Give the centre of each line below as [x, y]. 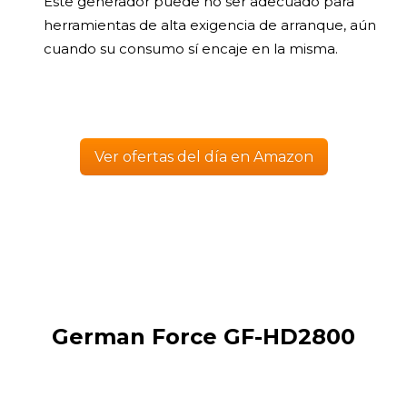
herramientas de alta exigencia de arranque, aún [210, 25]
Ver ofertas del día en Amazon [203, 157]
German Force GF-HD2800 [203, 337]
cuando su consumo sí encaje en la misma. [191, 49]
